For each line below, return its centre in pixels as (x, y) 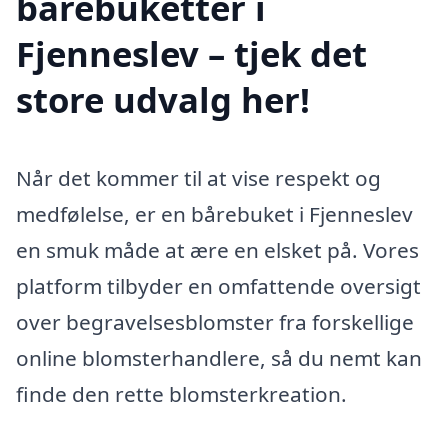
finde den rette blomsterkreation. (181, 393)
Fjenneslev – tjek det (191, 53)
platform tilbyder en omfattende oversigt (218, 285)
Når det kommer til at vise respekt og (198, 177)
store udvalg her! (163, 99)
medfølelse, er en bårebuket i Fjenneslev (214, 213)
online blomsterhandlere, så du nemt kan (219, 357)
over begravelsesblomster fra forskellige (215, 321)
